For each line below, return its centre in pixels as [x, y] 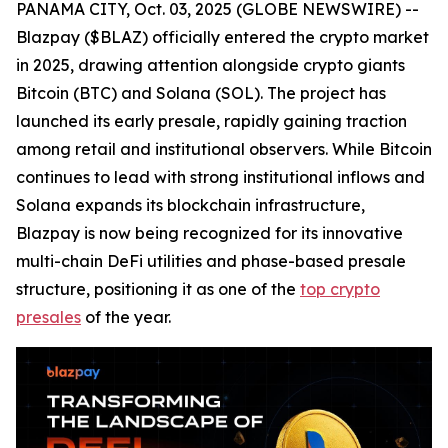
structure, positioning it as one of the [158, 289]
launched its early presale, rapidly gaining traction [211, 121]
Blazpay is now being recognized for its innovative [209, 233]
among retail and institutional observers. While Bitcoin [224, 149]
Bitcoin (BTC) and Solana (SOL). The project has [201, 93]
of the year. [126, 317]
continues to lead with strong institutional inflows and [220, 177]
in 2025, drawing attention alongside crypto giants [210, 65]
